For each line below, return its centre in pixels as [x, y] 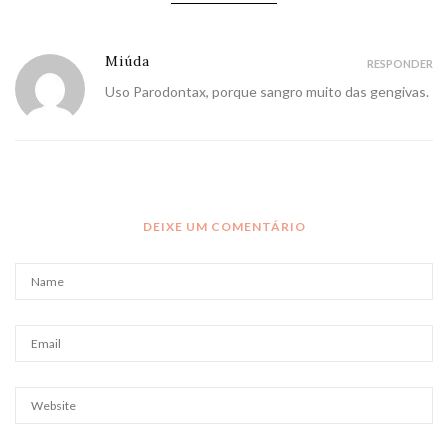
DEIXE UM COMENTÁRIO [224, 226]
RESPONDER [400, 63]
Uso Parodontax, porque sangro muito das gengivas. [267, 91]
